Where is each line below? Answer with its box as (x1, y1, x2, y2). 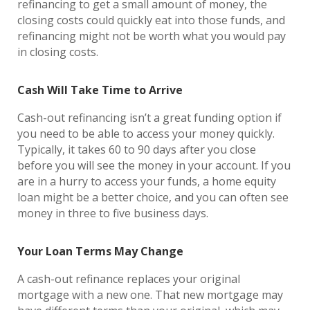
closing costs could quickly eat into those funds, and (17, 12, 285, 28)
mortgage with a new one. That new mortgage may (17, 287, 283, 302)
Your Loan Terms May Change (17, 244, 186, 259)
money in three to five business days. (17, 206, 214, 221)
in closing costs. (17, 44, 104, 60)
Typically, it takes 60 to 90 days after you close (17, 142, 256, 157)
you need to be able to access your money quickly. (17, 126, 275, 141)
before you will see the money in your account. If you (17, 158, 291, 173)
